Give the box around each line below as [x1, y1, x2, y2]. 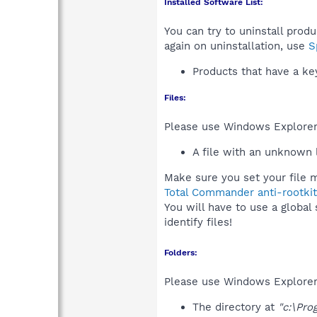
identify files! [164, 215, 232, 229]
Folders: [164, 247, 197, 258]
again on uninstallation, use [164, 39, 309, 52]
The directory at [192, 300, 278, 313]
